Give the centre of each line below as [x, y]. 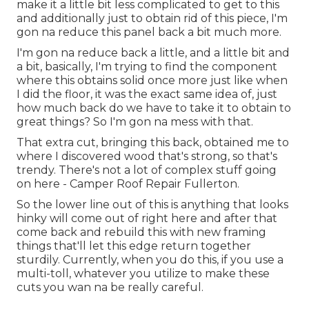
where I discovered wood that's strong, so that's [147, 157]
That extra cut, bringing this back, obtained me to [153, 143]
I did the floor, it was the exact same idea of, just [147, 94]
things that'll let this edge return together [134, 246]
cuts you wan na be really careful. [110, 288]
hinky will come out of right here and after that [147, 219]
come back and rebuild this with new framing [141, 232]
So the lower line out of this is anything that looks [152, 205]
